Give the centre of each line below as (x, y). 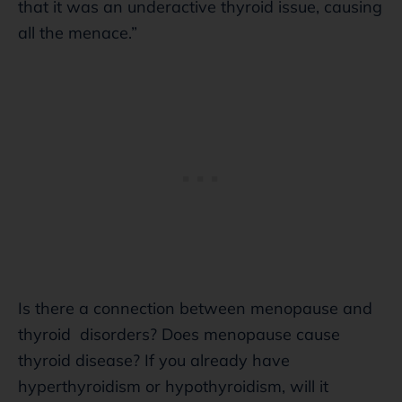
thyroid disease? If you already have (154, 360)
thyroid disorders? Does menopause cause (179, 334)
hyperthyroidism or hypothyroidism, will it (173, 386)
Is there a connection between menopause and (195, 308)
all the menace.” (78, 32)
